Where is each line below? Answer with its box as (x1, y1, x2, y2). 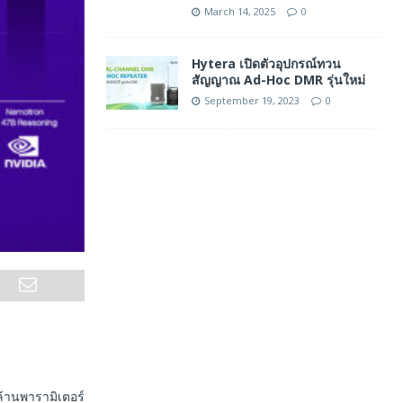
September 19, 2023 (203, 94, 300, 107)
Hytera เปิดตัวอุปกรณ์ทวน (191, 55, 341, 72)
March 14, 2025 (203, 4, 275, 18)
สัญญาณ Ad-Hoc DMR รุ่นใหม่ (191, 71, 365, 88)
